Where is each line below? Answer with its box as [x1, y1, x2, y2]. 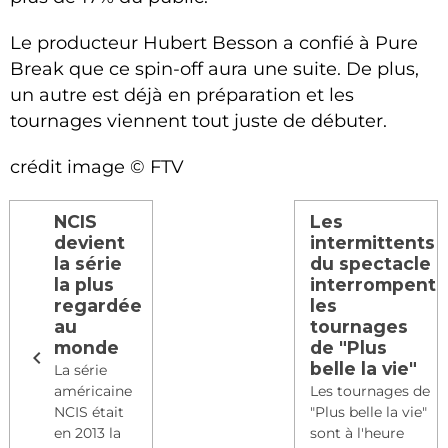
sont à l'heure [310, 424, 405, 443]
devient [54, 232, 125, 254]
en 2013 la [54, 424, 121, 443]
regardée [54, 295, 142, 317]
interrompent [310, 274, 437, 296]
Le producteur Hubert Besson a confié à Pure [10, 32, 418, 54]
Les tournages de [310, 382, 431, 401]
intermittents [310, 232, 436, 254]
